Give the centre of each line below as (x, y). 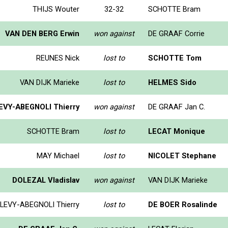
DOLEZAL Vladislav (46, 180)
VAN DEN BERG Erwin (42, 33)
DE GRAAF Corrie (176, 33)
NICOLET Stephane (182, 155)
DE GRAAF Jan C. (177, 107)
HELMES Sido (172, 82)
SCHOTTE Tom (175, 58)
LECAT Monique (177, 131)
